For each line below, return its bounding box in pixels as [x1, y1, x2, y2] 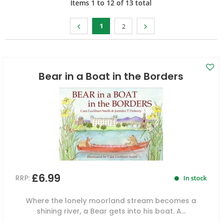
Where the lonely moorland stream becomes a [26, 196, 196, 206]
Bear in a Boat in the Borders [39, 69, 183, 84]
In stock [182, 173, 207, 183]
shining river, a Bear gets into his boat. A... [36, 206, 186, 217]
